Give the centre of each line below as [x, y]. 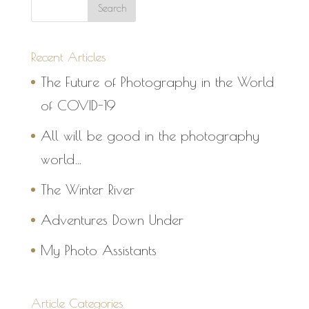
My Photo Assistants [98, 250]
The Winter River [87, 189]
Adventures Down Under [112, 219]
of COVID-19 [78, 105]
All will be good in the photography [150, 135]
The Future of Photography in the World [157, 81]
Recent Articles [68, 57]
